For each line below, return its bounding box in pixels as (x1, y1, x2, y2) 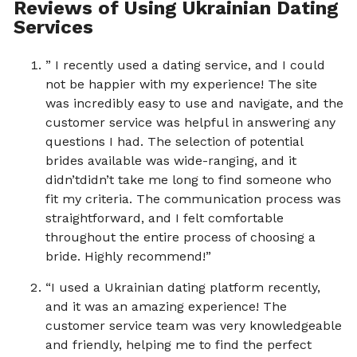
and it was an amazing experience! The (45, 299, 287, 315)
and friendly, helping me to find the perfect (45, 337, 312, 353)
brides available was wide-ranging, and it (45, 153, 296, 169)
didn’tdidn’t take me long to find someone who (45, 172, 331, 188)
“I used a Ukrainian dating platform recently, (45, 280, 320, 296)
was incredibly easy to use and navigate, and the (45, 96, 343, 112)
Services (14, 16, 93, 39)
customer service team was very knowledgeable (45, 318, 342, 334)
